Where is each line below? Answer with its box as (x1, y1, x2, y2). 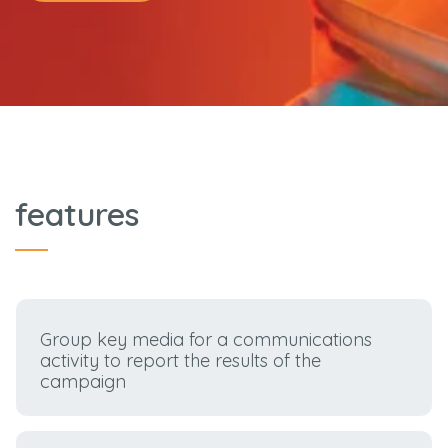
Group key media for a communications (40, 328, 373, 352)
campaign (40, 370, 127, 394)
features (15, 194, 139, 235)
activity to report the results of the (40, 349, 322, 373)
